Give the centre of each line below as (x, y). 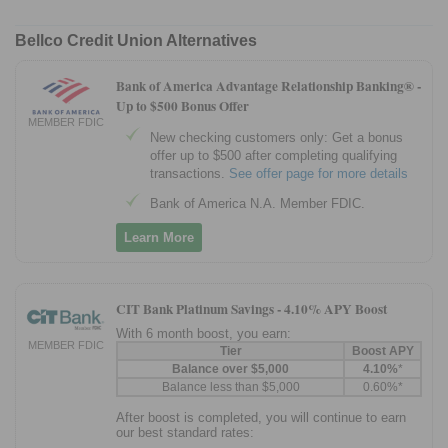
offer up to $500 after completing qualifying (273, 155)
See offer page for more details (318, 173)
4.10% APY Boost (335, 309)
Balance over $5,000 (230, 369)
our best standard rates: (185, 433)
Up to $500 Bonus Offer (182, 106)
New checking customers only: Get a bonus (276, 137)
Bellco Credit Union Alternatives (136, 41)
